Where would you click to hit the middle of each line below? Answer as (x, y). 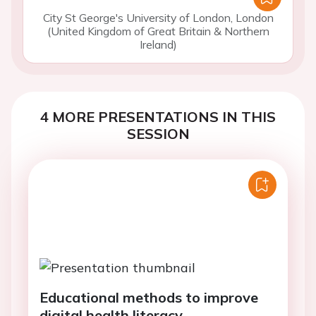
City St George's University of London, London (158, 18)
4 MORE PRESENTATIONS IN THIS (158, 117)
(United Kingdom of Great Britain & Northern (158, 31)
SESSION (158, 134)
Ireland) (158, 44)
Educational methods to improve (149, 298)
